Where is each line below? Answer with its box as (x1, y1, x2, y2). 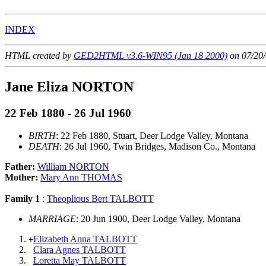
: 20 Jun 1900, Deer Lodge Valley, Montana (76, 214, 240, 224)
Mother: (5, 172, 40, 183)
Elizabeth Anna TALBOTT (33, 234, 137, 245)
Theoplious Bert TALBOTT (47, 194, 154, 204)
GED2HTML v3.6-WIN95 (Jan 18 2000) (74, 50, 227, 61)
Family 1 (5, 194, 40, 204)
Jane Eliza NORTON (5, 78, 134, 94)
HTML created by (5, 50, 74, 61)
